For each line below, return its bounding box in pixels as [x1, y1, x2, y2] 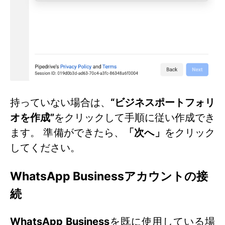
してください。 [10, 142, 80, 154]
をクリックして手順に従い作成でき [54, 111, 215, 124]
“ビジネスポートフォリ [110, 96, 215, 109]
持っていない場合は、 [10, 96, 110, 109]
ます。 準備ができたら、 [10, 127, 125, 139]
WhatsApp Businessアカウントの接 [10, 168, 208, 183]
